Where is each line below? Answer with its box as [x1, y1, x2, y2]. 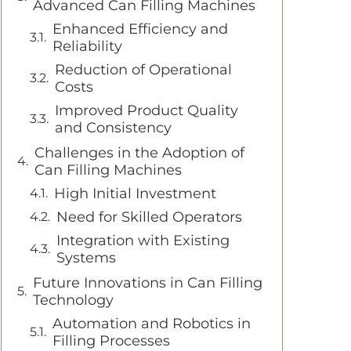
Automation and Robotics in [52, 315, 251, 332]
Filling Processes [52, 332, 170, 349]
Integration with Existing [56, 232, 230, 249]
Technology [33, 291, 114, 309]
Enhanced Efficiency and [52, 20, 228, 38]
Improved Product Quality [55, 102, 238, 119]
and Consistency [55, 119, 172, 136]
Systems [56, 249, 116, 266]
